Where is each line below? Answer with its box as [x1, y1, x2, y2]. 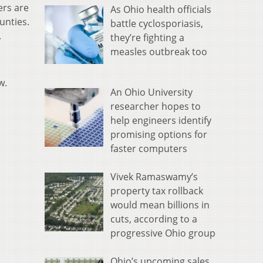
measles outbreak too [110, 45, 207, 59]
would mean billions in [110, 198, 210, 212]
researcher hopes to [110, 100, 201, 113]
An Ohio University [110, 86, 193, 99]
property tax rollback [110, 184, 203, 198]
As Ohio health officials [110, 3, 211, 16]
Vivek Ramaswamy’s [110, 170, 198, 184]
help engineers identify [110, 114, 211, 127]
